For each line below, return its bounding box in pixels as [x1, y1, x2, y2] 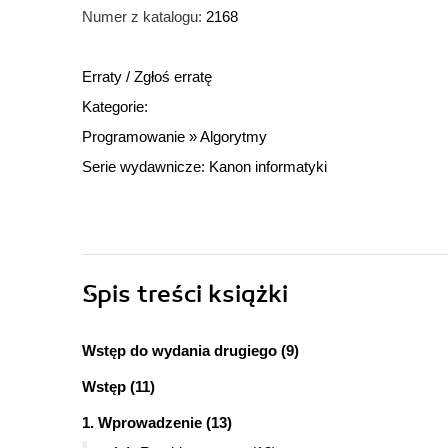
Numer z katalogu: [82, 8, 202, 26]
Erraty [82, 68, 126, 86]
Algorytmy [200, 128, 267, 146]
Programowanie [82, 128, 185, 146]
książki [208, 279, 288, 310]
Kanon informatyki [209, 158, 327, 176]
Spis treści [82, 279, 208, 310]
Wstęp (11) [82, 378, 155, 396]
